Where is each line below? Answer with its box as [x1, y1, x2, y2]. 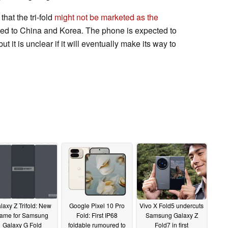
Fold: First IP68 [76, 211, 118, 220]
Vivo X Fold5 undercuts [139, 201, 204, 210]
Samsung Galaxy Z [145, 211, 198, 220]
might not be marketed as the [54, 11, 158, 23]
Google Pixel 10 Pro [69, 201, 125, 210]
